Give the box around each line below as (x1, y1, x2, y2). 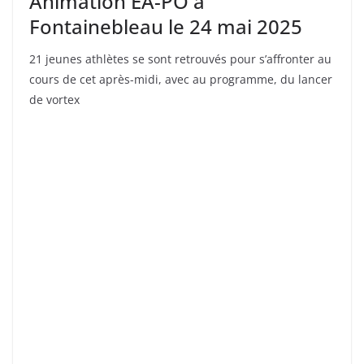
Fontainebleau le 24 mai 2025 (29, 13, 302, 41)
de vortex (29, 92, 80, 108)
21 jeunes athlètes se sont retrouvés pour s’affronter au (29, 51, 331, 67)
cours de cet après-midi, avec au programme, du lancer (29, 71, 332, 88)
